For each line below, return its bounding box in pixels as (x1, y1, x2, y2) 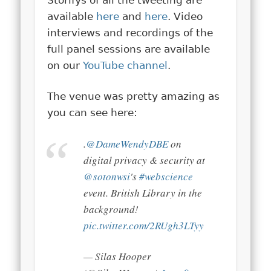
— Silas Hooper (83, 249, 152, 263)
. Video (168, 10, 203, 22)
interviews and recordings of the (47, 26, 214, 39)
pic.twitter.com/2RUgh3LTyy (83, 218, 204, 232)
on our (47, 59, 83, 71)
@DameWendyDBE (86, 136, 169, 151)
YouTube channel (83, 59, 168, 71)
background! (83, 201, 139, 216)
